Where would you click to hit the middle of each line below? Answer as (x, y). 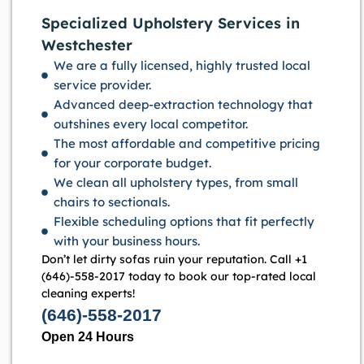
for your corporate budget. (132, 163)
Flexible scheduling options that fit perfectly (184, 222)
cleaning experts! (88, 294)
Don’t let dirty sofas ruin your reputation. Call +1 (174, 260)
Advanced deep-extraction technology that (183, 105)
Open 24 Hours (88, 337)
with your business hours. (127, 241)
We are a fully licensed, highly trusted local (182, 66)
